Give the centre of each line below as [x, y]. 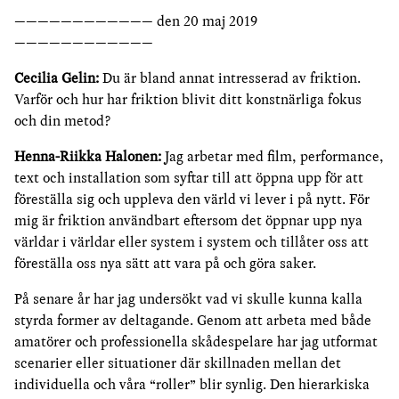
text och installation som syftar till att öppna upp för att [189, 178]
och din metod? [63, 121]
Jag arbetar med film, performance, [273, 156]
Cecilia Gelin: [58, 78]
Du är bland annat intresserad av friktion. [232, 78]
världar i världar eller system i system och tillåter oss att [191, 242]
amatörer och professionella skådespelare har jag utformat [196, 342]
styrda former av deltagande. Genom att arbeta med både [193, 320]
